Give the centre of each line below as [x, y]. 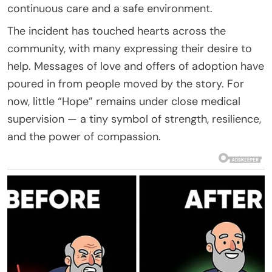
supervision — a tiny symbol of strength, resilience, [134, 119]
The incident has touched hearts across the [117, 31]
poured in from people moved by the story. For [126, 83]
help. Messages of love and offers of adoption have [136, 66]
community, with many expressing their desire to [130, 48]
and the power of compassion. [84, 136]
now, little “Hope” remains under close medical [124, 101]
